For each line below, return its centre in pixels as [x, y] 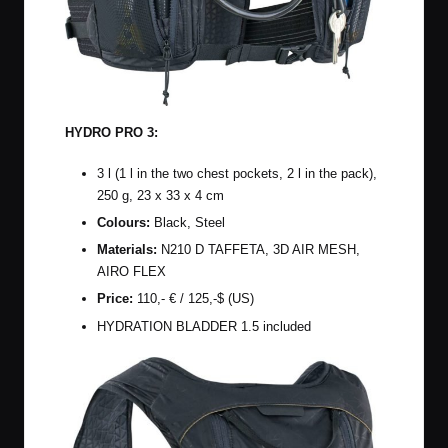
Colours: [123, 223]
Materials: [127, 250]
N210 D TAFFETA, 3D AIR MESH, [258, 250]
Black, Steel [187, 223]
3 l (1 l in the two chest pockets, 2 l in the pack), [237, 174]
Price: [115, 299]
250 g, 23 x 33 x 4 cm [160, 196]
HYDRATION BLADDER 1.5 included [204, 326]
